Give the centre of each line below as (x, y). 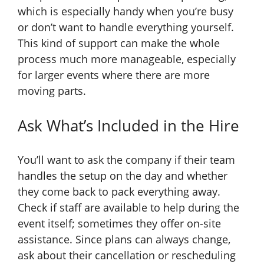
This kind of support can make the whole (119, 43)
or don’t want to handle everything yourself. (126, 27)
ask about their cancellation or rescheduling (127, 255)
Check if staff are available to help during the (128, 208)
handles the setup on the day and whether (123, 176)
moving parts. (52, 91)
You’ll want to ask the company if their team (126, 160)
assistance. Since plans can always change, (124, 240)
